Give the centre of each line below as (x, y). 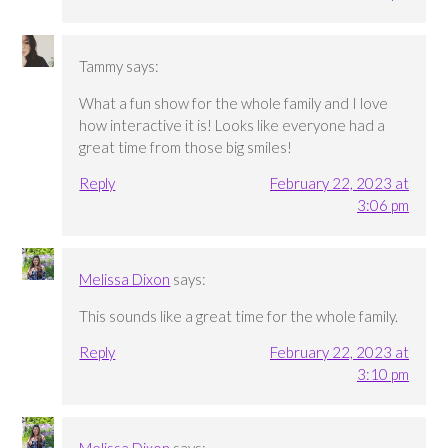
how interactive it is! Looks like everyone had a (232, 125)
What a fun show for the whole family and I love (234, 103)
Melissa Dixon (125, 279)
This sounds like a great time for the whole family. (239, 316)
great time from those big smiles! (186, 147)
